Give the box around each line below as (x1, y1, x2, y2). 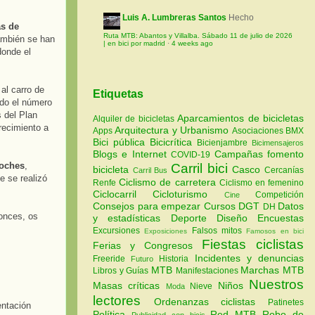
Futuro (131, 254, 160, 263)
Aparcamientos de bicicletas (177, 112, 304, 124)
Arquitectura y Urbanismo (115, 124, 232, 136)
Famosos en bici (246, 226, 304, 235)
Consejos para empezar (93, 200, 204, 212)
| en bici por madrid (103, 39, 165, 48)
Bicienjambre (197, 137, 252, 148)
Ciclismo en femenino (219, 177, 304, 188)
